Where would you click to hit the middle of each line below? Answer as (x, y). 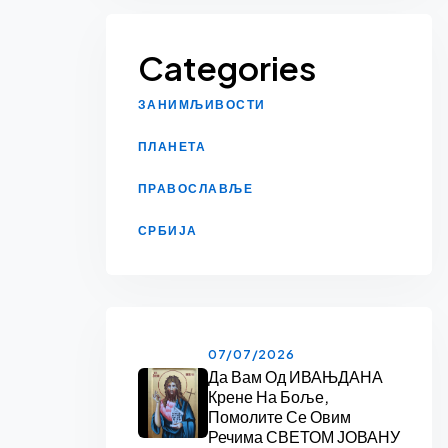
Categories (226, 67)
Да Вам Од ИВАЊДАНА (295, 376)
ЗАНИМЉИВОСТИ (201, 104)
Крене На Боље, (268, 396)
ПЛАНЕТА (172, 146)
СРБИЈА (167, 230)
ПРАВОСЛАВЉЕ (195, 188)
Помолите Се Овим (279, 416)
